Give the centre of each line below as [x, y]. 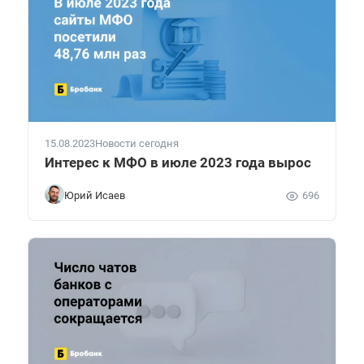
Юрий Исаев [95, 195]
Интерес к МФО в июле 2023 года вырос [178, 162]
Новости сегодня [137, 143]
